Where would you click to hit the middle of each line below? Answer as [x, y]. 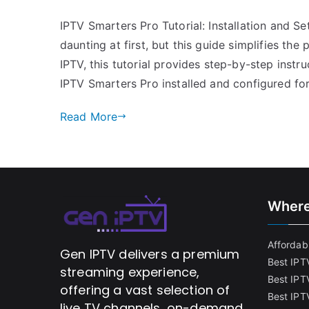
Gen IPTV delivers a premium [150, 255]
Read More [89, 116]
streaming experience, [130, 272]
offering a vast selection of [145, 290]
